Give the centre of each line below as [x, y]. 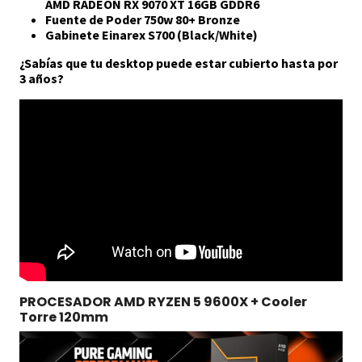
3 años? [42, 79]
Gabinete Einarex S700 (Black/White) [152, 35]
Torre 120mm [64, 318]
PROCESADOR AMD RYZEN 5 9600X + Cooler [163, 302]
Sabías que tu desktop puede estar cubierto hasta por [181, 63]
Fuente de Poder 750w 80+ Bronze [143, 20]
